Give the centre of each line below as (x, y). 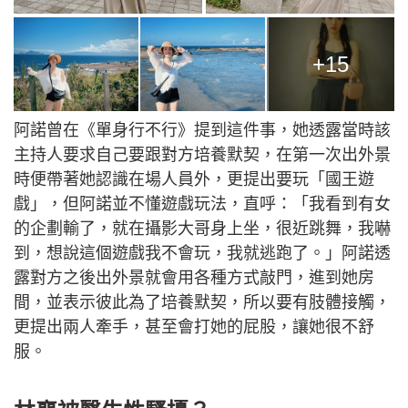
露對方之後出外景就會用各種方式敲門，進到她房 (194, 278)
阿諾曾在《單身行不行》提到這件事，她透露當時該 (202, 131)
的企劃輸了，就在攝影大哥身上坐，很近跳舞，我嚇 (202, 229)
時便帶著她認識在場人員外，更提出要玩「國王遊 (194, 180)
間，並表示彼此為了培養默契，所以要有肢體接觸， (202, 303)
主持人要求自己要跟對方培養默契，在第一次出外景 (202, 155)
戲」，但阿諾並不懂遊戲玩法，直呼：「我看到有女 (202, 204)
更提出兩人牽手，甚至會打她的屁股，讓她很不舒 (194, 327)
